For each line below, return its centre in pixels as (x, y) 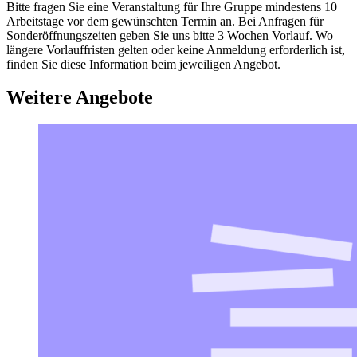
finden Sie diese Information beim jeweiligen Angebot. (143, 64)
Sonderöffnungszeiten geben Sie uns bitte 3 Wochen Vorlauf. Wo (170, 35)
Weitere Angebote (80, 98)
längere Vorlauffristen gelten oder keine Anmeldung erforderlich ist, (176, 49)
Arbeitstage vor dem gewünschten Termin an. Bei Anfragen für (165, 21)
